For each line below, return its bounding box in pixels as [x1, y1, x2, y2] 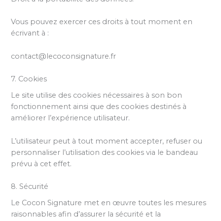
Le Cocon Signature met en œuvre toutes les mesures [11, 198, 207, 208]
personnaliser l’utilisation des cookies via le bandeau [11, 147, 198, 157]
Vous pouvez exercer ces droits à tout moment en [11, 17, 193, 27]
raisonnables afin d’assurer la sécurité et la [11, 210, 161, 219]
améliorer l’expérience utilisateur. [11, 113, 130, 123]
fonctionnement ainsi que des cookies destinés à [11, 102, 187, 111]
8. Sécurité [11, 182, 49, 191]
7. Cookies [11, 74, 47, 83]
